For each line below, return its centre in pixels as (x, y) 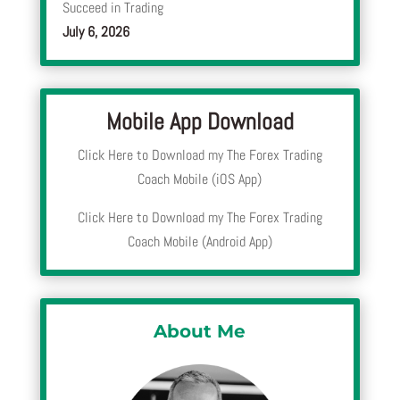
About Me (200, 332)
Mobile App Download (200, 122)
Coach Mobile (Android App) (200, 242)
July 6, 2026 (96, 32)
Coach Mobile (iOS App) (200, 179)
